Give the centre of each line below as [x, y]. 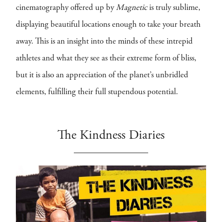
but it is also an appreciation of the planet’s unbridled [102, 76]
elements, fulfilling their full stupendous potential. [98, 92]
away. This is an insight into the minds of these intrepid [104, 42]
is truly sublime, [174, 8]
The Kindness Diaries [111, 136]
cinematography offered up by [66, 8]
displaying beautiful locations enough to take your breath [108, 25]
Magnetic [132, 8]
